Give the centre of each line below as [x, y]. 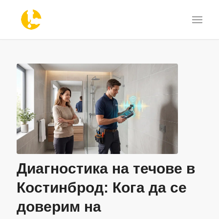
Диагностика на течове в [106, 168]
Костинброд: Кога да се [101, 187]
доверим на [59, 206]
